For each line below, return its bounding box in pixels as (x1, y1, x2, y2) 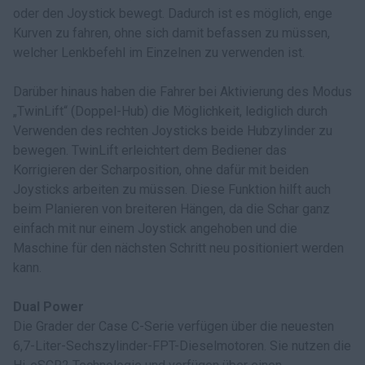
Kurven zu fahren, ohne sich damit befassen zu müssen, (13, 25, 330, 41)
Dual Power (13, 299, 84, 314)
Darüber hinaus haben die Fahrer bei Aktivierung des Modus (13, 84, 352, 99)
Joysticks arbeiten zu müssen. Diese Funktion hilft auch (13, 182, 331, 197)
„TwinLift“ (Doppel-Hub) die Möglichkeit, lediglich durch (13, 103, 328, 119)
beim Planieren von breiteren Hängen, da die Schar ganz (13, 201, 330, 217)
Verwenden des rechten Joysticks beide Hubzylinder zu (13, 123, 332, 139)
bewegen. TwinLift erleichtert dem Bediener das (13, 143, 287, 158)
